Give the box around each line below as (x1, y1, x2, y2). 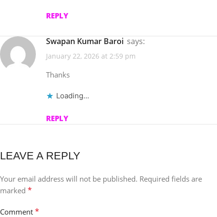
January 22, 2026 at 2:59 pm (46, 51, 136, 61)
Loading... (56, 91, 89, 100)
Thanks (46, 69, 70, 79)
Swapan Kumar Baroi (50, 36, 124, 47)
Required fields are (139, 173, 202, 184)
